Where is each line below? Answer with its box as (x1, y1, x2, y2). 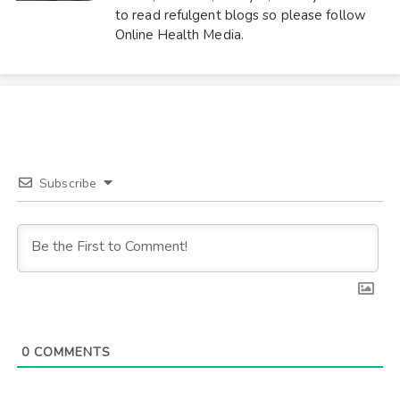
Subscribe (39, 175, 97, 193)
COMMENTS (29, 344, 111, 362)
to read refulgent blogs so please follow (114, 6, 366, 25)
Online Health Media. (114, 26, 244, 45)
